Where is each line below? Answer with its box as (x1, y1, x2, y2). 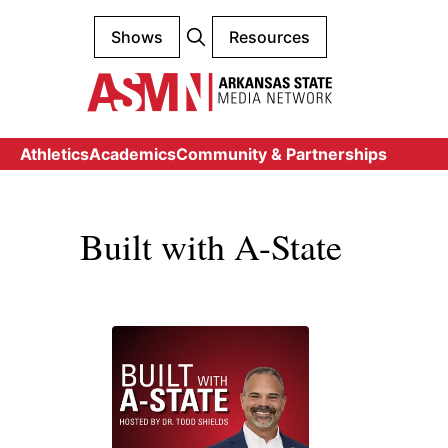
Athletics (20, 144, 89, 164)
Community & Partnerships (176, 144, 387, 164)
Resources (229, 27, 311, 47)
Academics (89, 144, 176, 164)
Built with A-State (79, 222, 342, 271)
